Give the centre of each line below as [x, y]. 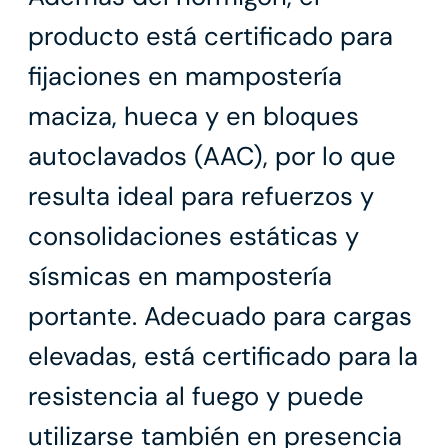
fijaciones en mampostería [185, 77]
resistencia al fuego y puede [196, 397]
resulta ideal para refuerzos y [201, 197]
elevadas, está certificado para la [223, 357]
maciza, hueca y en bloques [193, 117]
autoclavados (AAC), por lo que [212, 157]
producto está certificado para [210, 37]
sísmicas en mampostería [180, 277]
